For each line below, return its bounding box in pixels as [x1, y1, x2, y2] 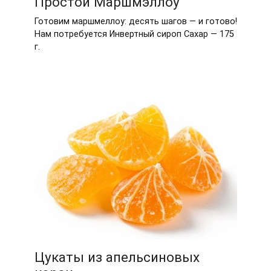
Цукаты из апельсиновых [34, 249, 200, 266]
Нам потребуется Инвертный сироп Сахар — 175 [34, 29, 234, 40]
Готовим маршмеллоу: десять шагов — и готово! [34, 16, 237, 27]
